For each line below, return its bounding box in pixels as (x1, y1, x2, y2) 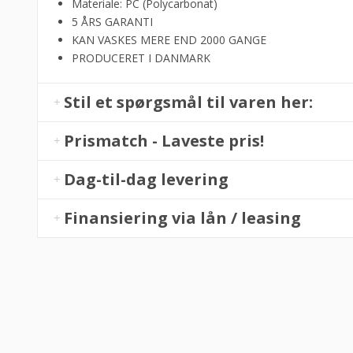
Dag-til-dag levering (64, 168, 229, 190)
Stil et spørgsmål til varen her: (64, 91, 314, 113)
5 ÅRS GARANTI (71, 13, 153, 29)
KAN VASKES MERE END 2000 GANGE (71, 32, 266, 47)
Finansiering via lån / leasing (64, 206, 302, 229)
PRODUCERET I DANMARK (71, 50, 210, 65)
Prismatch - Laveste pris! (64, 129, 265, 151)
